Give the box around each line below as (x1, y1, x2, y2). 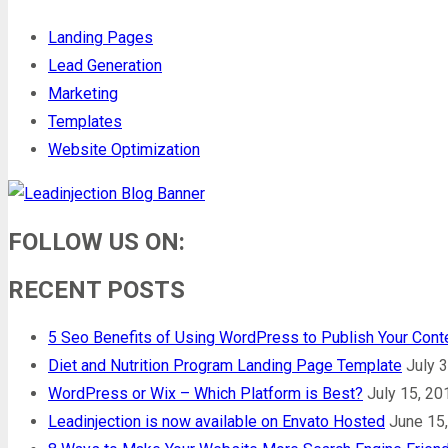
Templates (48, 112, 122, 132)
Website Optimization (48, 140, 200, 160)
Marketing (48, 84, 118, 104)
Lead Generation (48, 56, 162, 76)
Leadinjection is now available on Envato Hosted (48, 411, 385, 431)
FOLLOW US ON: (8, 227, 185, 256)
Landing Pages (48, 28, 153, 48)
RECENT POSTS (8, 275, 185, 304)
